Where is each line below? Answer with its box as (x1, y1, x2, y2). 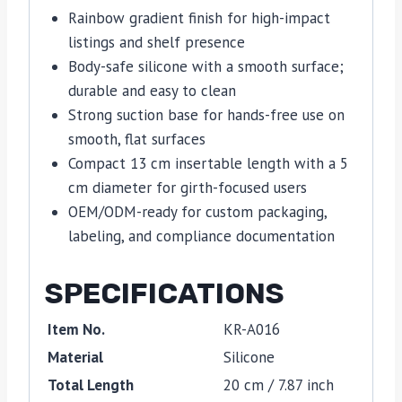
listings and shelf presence (67, 32, 245, 53)
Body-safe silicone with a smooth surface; (67, 57, 344, 77)
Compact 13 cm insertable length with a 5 (67, 153, 348, 174)
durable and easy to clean (67, 81, 236, 101)
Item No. (48, 319, 105, 339)
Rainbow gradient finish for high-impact (67, 8, 330, 29)
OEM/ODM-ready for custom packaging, (67, 202, 327, 223)
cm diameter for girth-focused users (67, 178, 307, 198)
